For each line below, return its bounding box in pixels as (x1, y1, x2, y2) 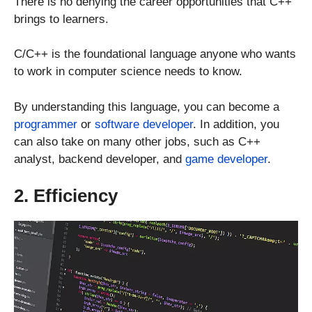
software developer (95, 117, 193, 131)
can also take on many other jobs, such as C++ (14, 134, 260, 148)
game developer (185, 152, 267, 166)
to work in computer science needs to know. (14, 65, 242, 78)
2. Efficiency (14, 185, 118, 206)
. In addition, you (193, 117, 279, 131)
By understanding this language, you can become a (14, 100, 279, 114)
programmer (14, 117, 77, 131)
